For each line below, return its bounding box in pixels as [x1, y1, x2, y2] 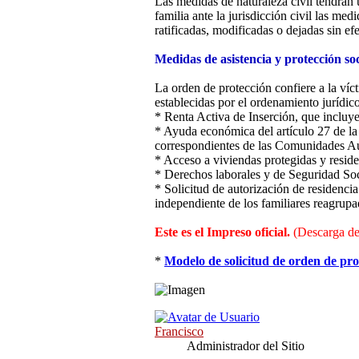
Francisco [155, 325, 204, 339]
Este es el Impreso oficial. [155, 225, 293, 240]
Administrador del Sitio [187, 339, 305, 353]
